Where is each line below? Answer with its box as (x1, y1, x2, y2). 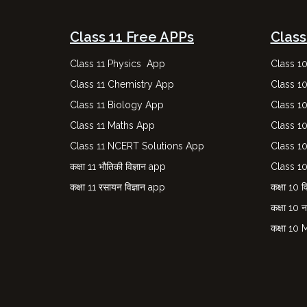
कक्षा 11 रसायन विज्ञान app (70, 182, 165, 193)
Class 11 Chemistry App (70, 79, 174, 90)
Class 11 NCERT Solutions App (70, 140, 204, 151)
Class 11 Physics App (70, 58, 165, 69)
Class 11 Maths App (70, 120, 155, 131)
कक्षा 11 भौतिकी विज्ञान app (70, 161, 166, 172)
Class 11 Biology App (70, 99, 164, 110)
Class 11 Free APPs (70, 29, 194, 45)
